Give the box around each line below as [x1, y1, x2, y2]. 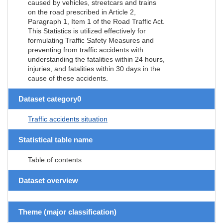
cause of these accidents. [28, 74, 108, 82]
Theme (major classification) [18, 207, 116, 216]
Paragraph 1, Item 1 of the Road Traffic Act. [28, 17, 165, 25]
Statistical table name [18, 135, 93, 144]
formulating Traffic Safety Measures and [28, 36, 154, 44]
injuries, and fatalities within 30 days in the [28, 64, 160, 73]
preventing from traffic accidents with [28, 45, 143, 54]
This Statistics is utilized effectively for [28, 26, 146, 35]
